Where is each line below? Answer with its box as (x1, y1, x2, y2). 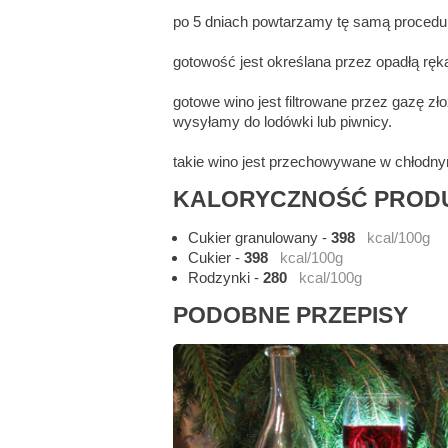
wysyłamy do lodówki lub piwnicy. (173, 113, 393, 131)
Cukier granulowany (188, 229, 319, 247)
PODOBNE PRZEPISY (173, 303, 409, 329)
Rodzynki (188, 269, 251, 287)
